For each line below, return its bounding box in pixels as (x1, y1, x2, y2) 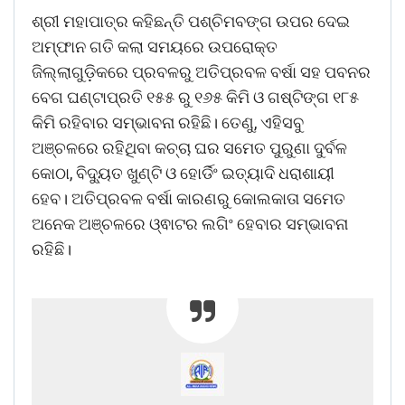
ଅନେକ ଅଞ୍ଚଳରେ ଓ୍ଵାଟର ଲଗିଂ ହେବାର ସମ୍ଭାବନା (32, 213, 348, 233)
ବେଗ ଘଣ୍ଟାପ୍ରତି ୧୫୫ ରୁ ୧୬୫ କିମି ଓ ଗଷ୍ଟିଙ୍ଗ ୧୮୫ (32, 87, 359, 107)
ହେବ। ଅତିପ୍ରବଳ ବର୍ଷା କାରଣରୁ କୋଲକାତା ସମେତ (32, 188, 345, 208)
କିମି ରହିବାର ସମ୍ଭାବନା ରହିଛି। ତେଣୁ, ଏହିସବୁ (32, 112, 304, 132)
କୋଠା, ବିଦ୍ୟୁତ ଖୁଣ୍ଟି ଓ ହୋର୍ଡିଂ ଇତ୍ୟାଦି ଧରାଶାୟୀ (32, 163, 334, 183)
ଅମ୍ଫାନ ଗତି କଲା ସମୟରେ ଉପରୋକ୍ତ (32, 36, 278, 56)
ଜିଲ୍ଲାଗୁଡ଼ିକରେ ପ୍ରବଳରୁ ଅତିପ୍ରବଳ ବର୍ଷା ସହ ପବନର (32, 61, 371, 81)
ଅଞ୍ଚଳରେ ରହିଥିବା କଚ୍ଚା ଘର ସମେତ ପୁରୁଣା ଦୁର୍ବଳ (32, 137, 347, 157)
